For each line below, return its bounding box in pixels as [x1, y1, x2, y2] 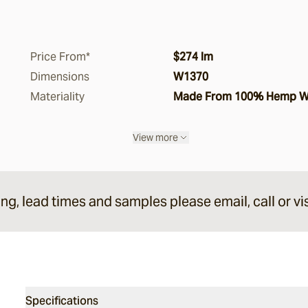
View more [133, 131, 178, 144]
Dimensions [30, 69, 89, 84]
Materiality [30, 89, 85, 104]
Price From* [30, 49, 90, 64]
